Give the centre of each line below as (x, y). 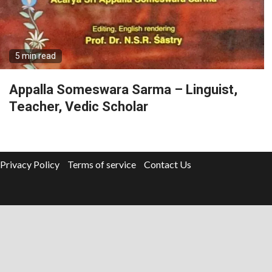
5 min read (36, 56)
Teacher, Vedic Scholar (79, 106)
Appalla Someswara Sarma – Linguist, (123, 89)
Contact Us (168, 164)
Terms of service (102, 164)
